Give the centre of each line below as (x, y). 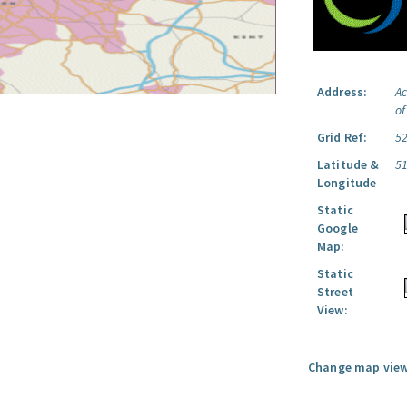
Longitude (347, 183)
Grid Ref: (342, 137)
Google (338, 228)
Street (335, 292)
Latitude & (348, 164)
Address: (342, 92)
